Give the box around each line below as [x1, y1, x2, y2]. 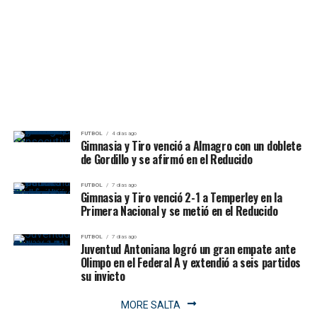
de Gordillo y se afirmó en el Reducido [80, 150, 253, 168]
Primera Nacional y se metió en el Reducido [80, 202, 278, 219]
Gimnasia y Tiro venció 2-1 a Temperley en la [80, 188, 282, 206]
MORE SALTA [120, 299, 180, 311]
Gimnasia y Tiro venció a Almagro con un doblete [80, 137, 301, 154]
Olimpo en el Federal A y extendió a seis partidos [80, 253, 301, 271]
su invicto [80, 267, 125, 284]
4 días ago [111, 129, 137, 137]
